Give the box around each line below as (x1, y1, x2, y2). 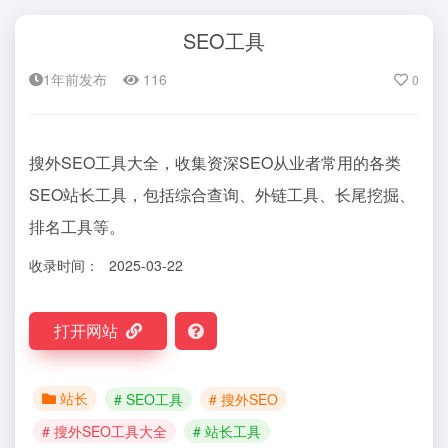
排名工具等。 (29, 215, 125, 239)
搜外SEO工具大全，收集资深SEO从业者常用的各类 (29, 151, 401, 175)
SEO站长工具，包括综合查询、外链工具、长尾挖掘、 (29, 183, 415, 207)
